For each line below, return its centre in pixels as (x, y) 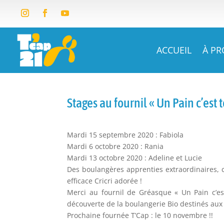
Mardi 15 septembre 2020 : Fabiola (125, 135)
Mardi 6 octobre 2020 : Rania (115, 146)
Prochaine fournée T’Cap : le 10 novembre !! (140, 215)
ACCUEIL (174, 50)
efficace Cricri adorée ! (105, 181)
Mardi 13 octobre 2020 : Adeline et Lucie (135, 158)
